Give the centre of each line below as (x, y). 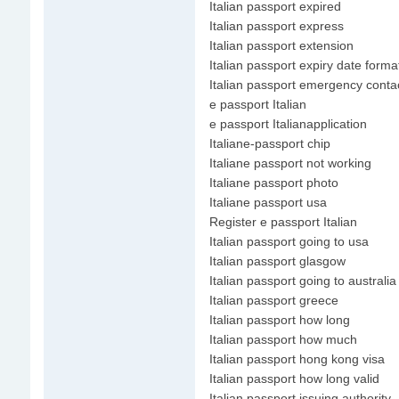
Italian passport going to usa (289, 241)
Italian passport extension (281, 45)
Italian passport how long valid (294, 379)
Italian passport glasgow (277, 261)
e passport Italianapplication (288, 124)
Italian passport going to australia (302, 281)
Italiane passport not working (290, 163)
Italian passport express (276, 26)
